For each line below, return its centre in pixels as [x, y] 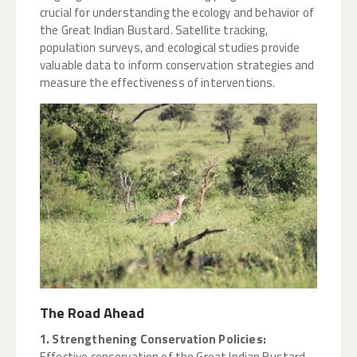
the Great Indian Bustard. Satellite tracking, [154, 30]
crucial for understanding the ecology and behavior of [177, 13]
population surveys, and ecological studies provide [170, 48]
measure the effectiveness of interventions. [158, 83]
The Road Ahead [92, 313]
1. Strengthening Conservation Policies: [153, 339]
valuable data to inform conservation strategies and [177, 65]
